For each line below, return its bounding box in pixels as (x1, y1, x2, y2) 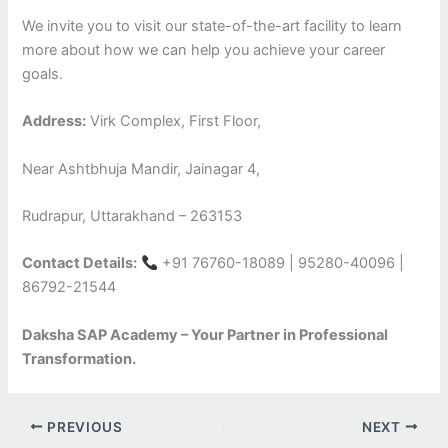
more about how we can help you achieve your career (22, 40, 386, 59)
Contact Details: (22, 254, 138, 273)
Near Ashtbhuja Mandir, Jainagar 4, (22, 159, 261, 178)
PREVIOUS (43, 418, 123, 435)
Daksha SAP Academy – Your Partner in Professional (22, 325, 389, 344)
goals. (22, 64, 64, 83)
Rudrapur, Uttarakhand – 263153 (22, 207, 243, 225)
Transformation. (22, 349, 137, 368)
